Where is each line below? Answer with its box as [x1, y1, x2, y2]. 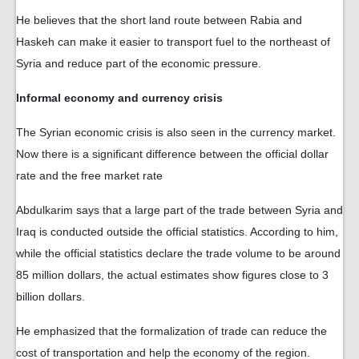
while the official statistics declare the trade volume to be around [16, 247, 341, 260]
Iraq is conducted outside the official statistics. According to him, [16, 225, 338, 239]
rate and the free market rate [16, 169, 163, 183]
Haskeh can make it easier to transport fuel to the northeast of [16, 35, 330, 49]
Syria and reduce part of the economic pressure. [16, 57, 261, 71]
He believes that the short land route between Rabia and [16, 14, 302, 27]
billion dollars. [16, 290, 85, 304]
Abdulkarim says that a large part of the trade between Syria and [16, 204, 343, 217]
